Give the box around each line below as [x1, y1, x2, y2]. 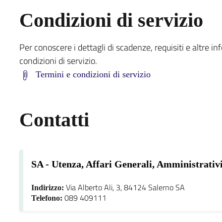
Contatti [19, 108, 89, 131]
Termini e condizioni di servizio [35, 69, 151, 79]
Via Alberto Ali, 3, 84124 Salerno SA [63, 181, 185, 193]
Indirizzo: [31, 183, 64, 192]
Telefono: [31, 193, 62, 202]
